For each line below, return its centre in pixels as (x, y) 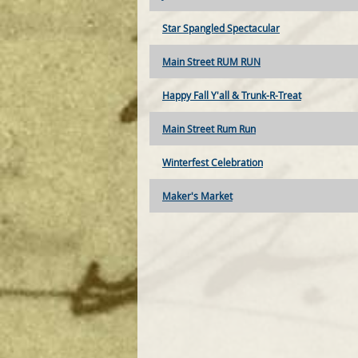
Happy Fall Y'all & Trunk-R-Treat (232, 95)
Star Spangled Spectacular (221, 28)
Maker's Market (197, 196)
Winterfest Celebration (213, 163)
